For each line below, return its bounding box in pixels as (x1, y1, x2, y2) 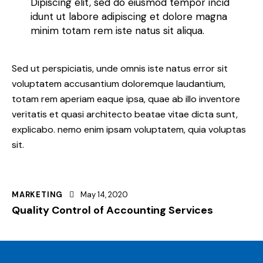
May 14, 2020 (80, 189, 129, 200)
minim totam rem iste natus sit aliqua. (31, 23, 204, 37)
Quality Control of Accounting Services (12, 203, 213, 217)
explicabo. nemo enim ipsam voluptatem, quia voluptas (12, 123, 246, 136)
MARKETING (12, 189, 63, 200)
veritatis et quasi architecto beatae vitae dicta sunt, (12, 107, 238, 120)
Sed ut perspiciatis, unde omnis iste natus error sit (12, 62, 228, 75)
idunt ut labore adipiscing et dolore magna (31, 9, 227, 23)
